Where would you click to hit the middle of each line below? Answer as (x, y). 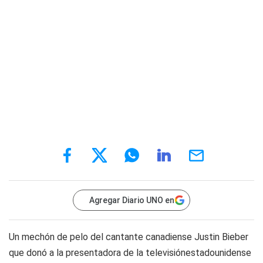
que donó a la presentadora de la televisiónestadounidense (130, 253)
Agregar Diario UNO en (132, 200)
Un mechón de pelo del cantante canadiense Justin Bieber (129, 237)
